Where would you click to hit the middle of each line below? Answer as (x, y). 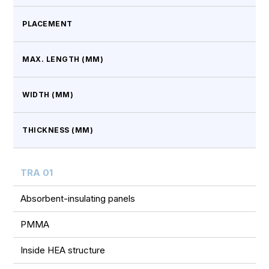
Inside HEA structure (63, 250)
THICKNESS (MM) (58, 130)
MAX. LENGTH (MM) (63, 59)
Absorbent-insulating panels (78, 198)
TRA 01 (37, 173)
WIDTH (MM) (48, 95)
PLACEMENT (47, 24)
